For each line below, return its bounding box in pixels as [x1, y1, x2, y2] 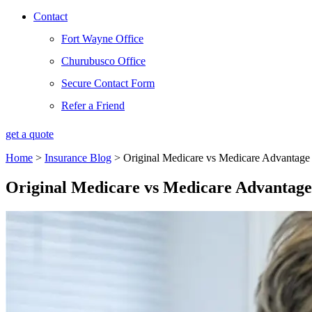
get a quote [6, 128, 54, 140]
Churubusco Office [61, 55, 146, 67]
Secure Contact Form [61, 77, 155, 89]
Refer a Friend [61, 100, 125, 111]
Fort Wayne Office [61, 33, 143, 45]
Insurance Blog [45, 152, 111, 164]
